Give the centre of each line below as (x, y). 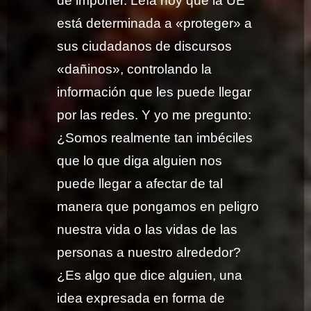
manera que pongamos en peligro (158, 207)
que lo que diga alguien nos (140, 161)
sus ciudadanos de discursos (145, 47)
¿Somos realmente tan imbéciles (155, 138)
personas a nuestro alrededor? (149, 253)
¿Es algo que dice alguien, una (150, 276)
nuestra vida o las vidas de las (148, 230)
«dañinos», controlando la (135, 69)
